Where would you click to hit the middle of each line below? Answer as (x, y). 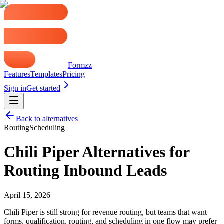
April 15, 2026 (27, 195)
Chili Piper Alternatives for (97, 152)
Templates (46, 74)
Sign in (15, 88)
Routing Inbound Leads (85, 171)
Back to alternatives (47, 119)
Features (17, 74)
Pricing (74, 74)
